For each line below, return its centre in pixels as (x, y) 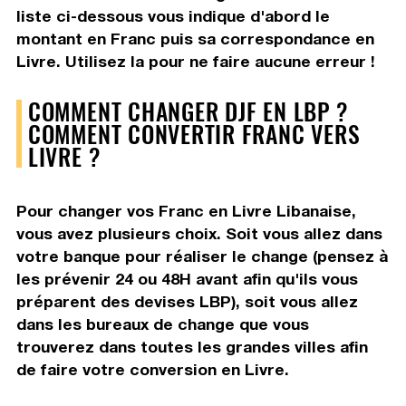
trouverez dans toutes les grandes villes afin (192, 346)
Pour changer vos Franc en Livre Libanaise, (186, 210)
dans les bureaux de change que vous (162, 324)
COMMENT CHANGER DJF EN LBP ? (188, 110)
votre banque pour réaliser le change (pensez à (202, 256)
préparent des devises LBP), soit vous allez (187, 301)
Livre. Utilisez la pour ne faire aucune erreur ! (195, 61)
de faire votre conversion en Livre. (152, 369)
